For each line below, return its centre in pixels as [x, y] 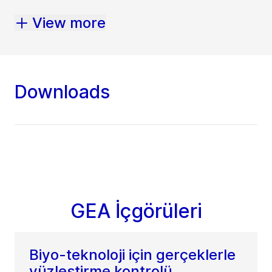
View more [69, 23]
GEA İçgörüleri [136, 211]
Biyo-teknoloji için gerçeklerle [132, 255]
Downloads [62, 92]
